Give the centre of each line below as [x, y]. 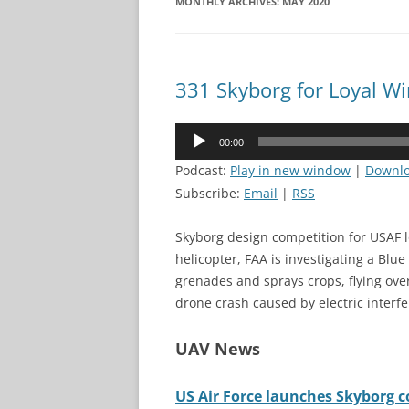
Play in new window [290, 170]
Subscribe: [210, 193]
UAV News [218, 349]
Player [193, 155]
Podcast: [203, 170]
